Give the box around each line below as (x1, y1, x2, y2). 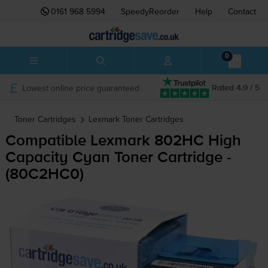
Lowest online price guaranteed (22, 81, 139, 94)
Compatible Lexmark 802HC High (5, 133, 241, 150)
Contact (228, 5, 256, 17)
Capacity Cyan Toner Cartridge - (5, 150, 232, 166)
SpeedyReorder (121, 5, 179, 17)
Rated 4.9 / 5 (212, 83, 260, 92)
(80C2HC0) (5, 167, 84, 183)
